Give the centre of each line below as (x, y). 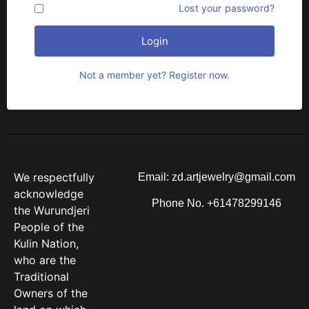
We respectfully (54, 177)
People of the (49, 227)
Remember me (76, 8)
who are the (45, 260)
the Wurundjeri (52, 210)
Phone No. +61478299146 (216, 203)
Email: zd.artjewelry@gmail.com (216, 177)
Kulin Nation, (46, 243)
